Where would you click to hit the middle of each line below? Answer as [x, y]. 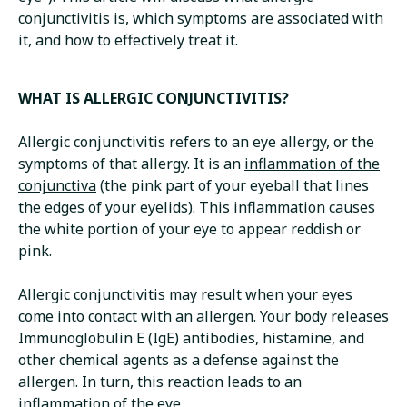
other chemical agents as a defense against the [179, 360]
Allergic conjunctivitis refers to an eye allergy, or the [196, 142]
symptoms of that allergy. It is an [131, 164]
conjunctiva [57, 186]
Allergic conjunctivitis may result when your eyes [185, 295]
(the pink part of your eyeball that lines [233, 186]
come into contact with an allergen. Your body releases [203, 317]
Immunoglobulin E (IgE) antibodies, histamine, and [191, 338]
